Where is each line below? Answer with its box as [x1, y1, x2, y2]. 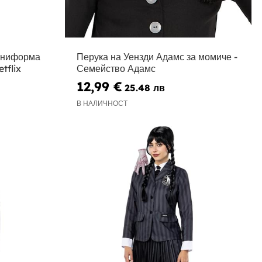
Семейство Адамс [77, 63, 156, 75]
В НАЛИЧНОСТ [77, 98, 128, 108]
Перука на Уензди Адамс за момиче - [77, 51, 238, 63]
